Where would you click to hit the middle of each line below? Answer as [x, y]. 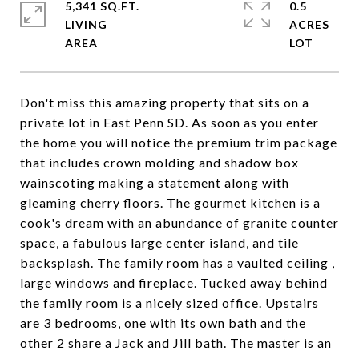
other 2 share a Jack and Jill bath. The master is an [176, 343]
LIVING [86, 24]
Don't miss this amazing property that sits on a [165, 102]
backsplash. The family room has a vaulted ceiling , [177, 262]
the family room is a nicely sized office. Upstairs [169, 303]
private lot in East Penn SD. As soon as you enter [169, 122]
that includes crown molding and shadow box [159, 162]
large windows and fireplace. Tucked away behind [174, 282]
